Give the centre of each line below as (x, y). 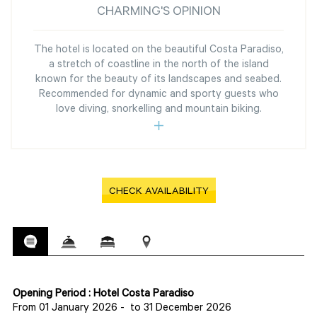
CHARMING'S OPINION (158, 13)
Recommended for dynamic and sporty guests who (158, 96)
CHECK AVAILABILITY (158, 193)
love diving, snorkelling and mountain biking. (158, 110)
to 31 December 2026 (181, 309)
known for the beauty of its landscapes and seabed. (158, 81)
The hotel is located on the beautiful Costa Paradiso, (158, 51)
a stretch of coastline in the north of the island (158, 66)
